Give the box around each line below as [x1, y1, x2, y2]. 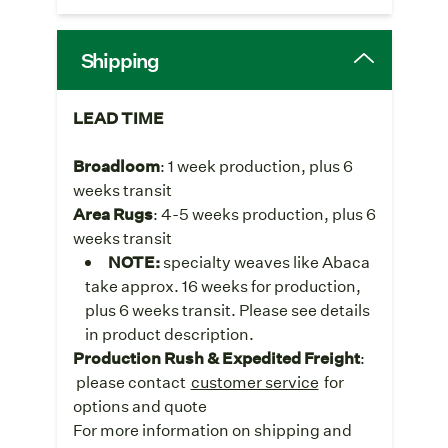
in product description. [84, 322, 254, 344]
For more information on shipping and [72, 418, 352, 440]
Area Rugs [72, 202, 153, 224]
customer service [190, 370, 319, 392]
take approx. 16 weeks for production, [84, 274, 361, 296]
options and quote [72, 394, 207, 416]
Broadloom [72, 154, 160, 176]
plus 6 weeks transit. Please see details [84, 298, 370, 320]
